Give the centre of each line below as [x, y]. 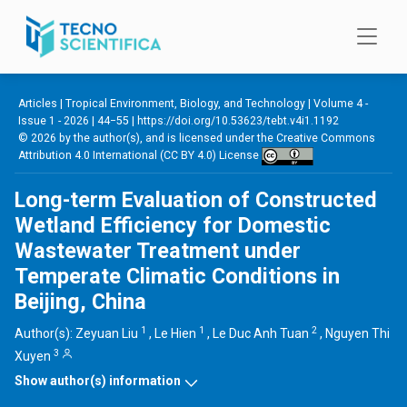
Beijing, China [80, 302]
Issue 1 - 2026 [54, 121]
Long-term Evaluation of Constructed [196, 200]
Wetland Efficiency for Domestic [173, 226]
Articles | [42, 104]
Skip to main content [85, 21]
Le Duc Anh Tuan [261, 334]
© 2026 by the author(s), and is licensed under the [147, 139]
